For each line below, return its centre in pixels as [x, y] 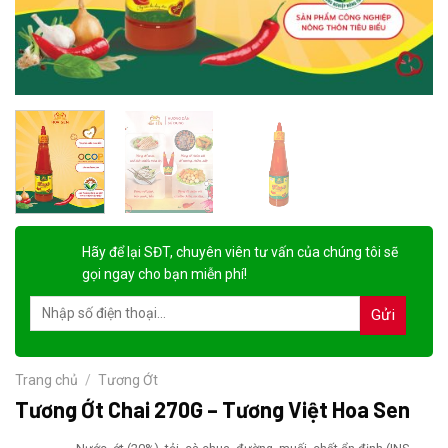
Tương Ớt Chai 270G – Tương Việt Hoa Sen [212, 408]
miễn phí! [219, 273]
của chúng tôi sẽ [346, 251]
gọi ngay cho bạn [136, 273]
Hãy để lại [111, 251]
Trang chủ [46, 379]
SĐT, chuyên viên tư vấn [217, 251]
